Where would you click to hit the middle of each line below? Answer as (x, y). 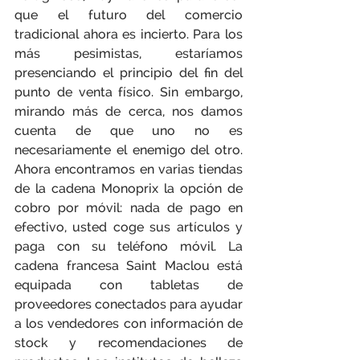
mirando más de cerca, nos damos (129, 111)
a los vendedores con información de (129, 323)
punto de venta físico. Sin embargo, (129, 92)
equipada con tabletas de (129, 285)
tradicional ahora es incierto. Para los (129, 34)
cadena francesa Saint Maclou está (129, 266)
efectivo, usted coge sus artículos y (129, 227)
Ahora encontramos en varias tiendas (129, 169)
